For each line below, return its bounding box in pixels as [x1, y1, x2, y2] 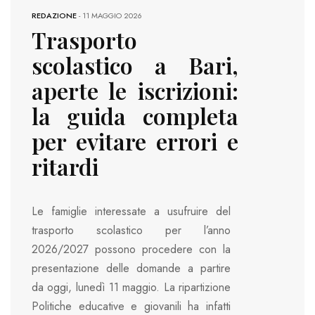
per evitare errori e [32, 125, 238, 156]
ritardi [32, 150, 98, 181]
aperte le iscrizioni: [32, 75, 238, 105]
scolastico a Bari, [32, 49, 238, 80]
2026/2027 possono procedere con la [32, 241, 231, 258]
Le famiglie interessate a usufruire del [32, 203, 231, 220]
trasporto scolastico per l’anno [32, 222, 231, 239]
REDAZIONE [32, 9, 77, 21]
